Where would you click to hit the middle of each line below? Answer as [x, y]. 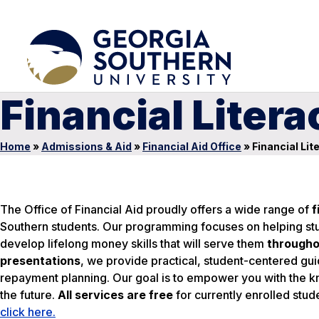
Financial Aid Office [192, 146]
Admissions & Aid [87, 146]
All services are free [115, 295]
